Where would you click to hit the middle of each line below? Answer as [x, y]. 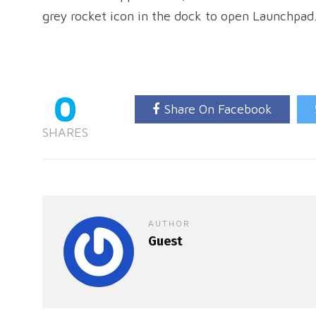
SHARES [65, 132]
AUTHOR [169, 223]
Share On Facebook [218, 109]
